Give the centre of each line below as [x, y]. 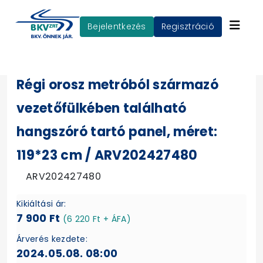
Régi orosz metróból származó [117, 85]
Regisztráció [190, 26]
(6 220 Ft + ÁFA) [97, 219]
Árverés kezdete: [52, 239]
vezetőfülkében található [102, 108]
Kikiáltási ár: [41, 204]
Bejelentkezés [119, 26]
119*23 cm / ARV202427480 [107, 155]
